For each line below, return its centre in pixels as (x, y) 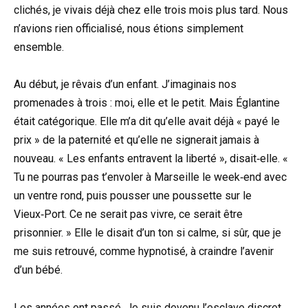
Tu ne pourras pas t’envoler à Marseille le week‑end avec (150, 177)
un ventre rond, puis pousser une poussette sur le (133, 196)
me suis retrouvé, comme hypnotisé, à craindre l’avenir (144, 252)
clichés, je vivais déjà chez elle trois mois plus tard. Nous (151, 10)
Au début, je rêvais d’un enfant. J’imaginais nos (125, 85)
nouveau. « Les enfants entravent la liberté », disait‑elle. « (151, 159)
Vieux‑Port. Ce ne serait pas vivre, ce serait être (128, 214)
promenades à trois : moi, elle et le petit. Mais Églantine (147, 103)
